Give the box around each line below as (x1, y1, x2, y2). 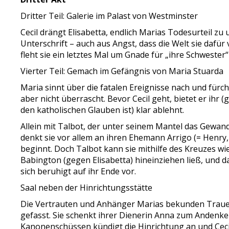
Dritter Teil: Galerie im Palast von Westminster (20, 10, 198, 21)
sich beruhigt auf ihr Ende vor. (20, 166, 136, 177)
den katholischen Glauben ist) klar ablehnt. (20, 104, 185, 116)
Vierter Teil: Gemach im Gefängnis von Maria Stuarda (20, 65, 224, 77)
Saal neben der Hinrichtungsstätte (20, 182, 153, 193)
